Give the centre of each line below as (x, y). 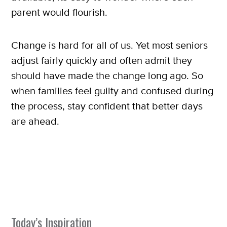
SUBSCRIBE (113, 7)
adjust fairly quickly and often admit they (102, 60)
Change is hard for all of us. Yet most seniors (109, 45)
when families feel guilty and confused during (112, 91)
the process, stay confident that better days (107, 106)
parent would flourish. (59, 12)
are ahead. (35, 121)
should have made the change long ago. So (107, 75)
